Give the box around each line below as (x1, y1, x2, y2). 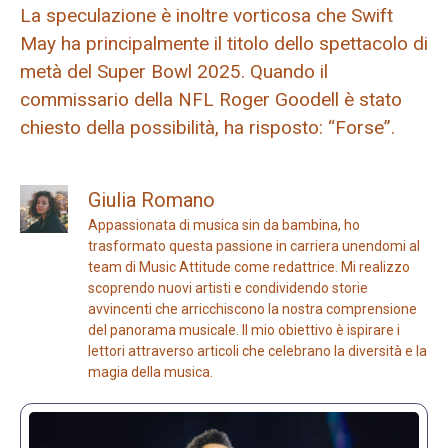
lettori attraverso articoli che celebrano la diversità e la (88, 343, 427, 360)
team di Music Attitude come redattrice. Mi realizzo (88, 259, 410, 276)
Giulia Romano (88, 188, 215, 213)
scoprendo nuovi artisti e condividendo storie (88, 280, 368, 297)
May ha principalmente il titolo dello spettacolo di (20, 31, 428, 55)
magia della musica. (88, 364, 213, 381)
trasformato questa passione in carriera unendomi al (88, 238, 420, 255)
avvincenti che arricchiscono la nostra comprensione (88, 301, 417, 318)
